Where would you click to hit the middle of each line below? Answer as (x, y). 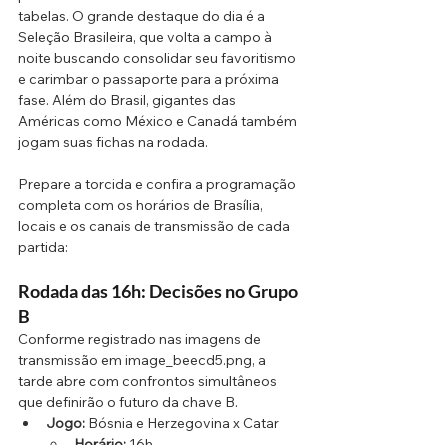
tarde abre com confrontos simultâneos (149, 381)
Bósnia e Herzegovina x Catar (182, 423)
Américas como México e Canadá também (159, 121)
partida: (43, 247)
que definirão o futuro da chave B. (128, 402)
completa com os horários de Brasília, (142, 205)
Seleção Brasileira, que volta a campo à (146, 37)
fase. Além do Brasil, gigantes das (128, 100)
